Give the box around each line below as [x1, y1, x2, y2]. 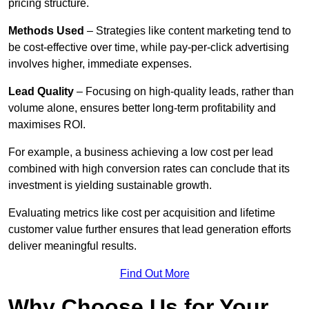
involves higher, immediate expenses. [8, 58, 192, 70]
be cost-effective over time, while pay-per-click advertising [8, 41, 289, 54]
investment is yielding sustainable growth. [8, 179, 212, 192]
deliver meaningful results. [8, 240, 137, 252]
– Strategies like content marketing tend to [84, 25, 291, 37]
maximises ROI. [8, 119, 86, 131]
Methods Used [8, 25, 84, 37]
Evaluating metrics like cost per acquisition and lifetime [8, 207, 275, 219]
